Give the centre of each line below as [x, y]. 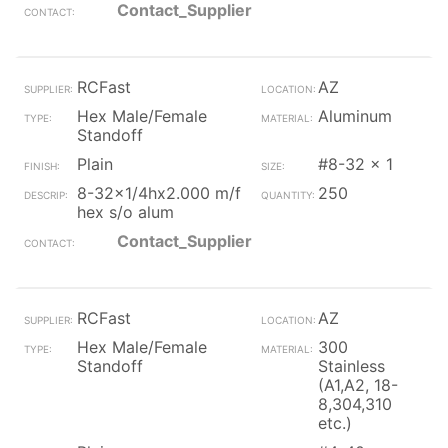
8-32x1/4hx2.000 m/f [159, 193]
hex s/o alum [125, 212]
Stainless [351, 366]
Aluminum [354, 116]
